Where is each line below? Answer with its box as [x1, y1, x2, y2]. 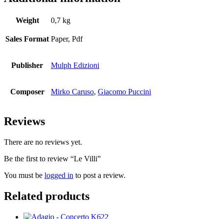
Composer [10, 87, 44, 96]
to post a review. [73, 171, 126, 180]
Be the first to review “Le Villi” [4, 154, 101, 163]
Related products [4, 190, 89, 203]
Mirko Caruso [51, 87, 94, 96]
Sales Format [5, 34, 49, 43]
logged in [44, 171, 73, 180]
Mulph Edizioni [51, 61, 99, 69]
